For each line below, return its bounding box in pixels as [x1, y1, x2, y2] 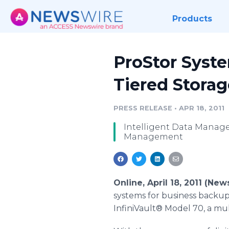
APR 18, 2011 [179, 104, 224, 112]
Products [172, 14, 212, 24]
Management [124, 132, 183, 142]
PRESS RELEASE [113, 104, 172, 112]
